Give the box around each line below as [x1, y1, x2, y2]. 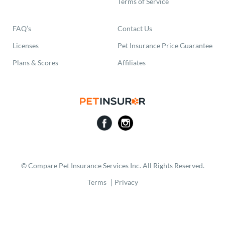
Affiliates [118, 58, 146, 67]
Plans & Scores [13, 58, 58, 67]
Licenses [13, 41, 39, 50]
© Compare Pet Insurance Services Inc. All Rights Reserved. [21, 161, 204, 170]
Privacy [114, 178, 138, 187]
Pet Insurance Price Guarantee [118, 41, 212, 50]
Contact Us [118, 24, 152, 33]
